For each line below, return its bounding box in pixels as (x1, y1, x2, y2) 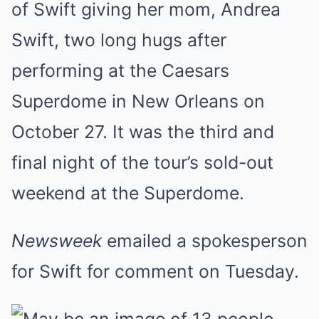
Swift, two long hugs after (11, 29, 226, 51)
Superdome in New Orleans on (11, 90, 265, 112)
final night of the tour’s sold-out (11, 152, 273, 173)
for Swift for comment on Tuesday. (11, 261, 299, 282)
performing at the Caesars (11, 60, 229, 81)
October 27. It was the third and (11, 121, 274, 142)
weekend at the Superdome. (11, 182, 244, 204)
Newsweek (11, 230, 102, 251)
